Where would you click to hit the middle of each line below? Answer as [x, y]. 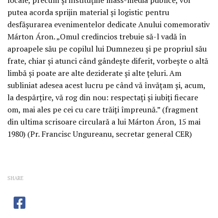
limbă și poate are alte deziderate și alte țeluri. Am [94, 73]
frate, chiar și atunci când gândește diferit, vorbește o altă [108, 61]
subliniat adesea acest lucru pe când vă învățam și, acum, [106, 85]
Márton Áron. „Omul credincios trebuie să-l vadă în [97, 36]
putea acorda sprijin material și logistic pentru [88, 12]
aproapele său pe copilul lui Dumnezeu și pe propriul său [107, 48]
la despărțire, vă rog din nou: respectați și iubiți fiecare [103, 97]
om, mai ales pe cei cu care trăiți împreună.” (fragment [103, 109]
